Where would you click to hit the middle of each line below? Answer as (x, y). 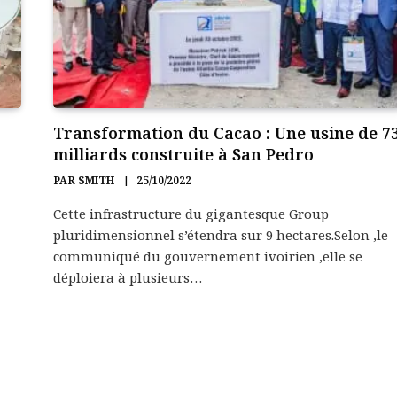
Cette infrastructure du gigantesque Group (191, 213)
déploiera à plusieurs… (128, 277)
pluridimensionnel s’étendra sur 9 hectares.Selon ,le (221, 234)
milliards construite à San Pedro (183, 154)
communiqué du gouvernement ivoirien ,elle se (208, 256)
